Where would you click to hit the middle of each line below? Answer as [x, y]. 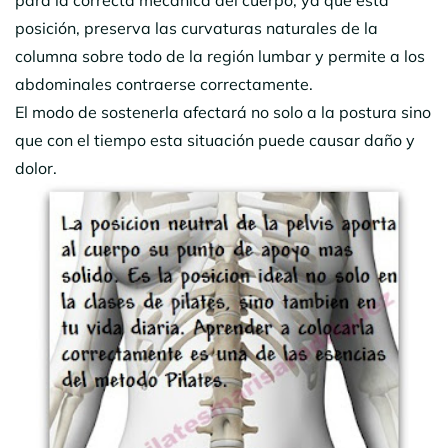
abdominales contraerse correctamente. [168, 83]
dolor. [42, 167]
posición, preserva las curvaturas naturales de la [196, 27]
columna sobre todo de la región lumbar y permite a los [220, 55]
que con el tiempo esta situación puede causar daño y [215, 139]
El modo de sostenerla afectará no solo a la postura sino [223, 111]
